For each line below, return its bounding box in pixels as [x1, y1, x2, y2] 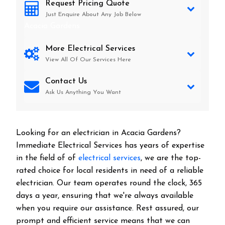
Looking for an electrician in [16, 129, 121, 137]
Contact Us [45, 77, 87, 85]
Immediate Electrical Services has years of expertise [16, 142, 204, 150]
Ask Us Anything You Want [45, 89, 121, 95]
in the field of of [16, 154, 78, 162]
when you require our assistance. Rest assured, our [16, 204, 199, 212]
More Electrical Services [45, 45, 135, 53]
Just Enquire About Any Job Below [45, 12, 141, 18]
